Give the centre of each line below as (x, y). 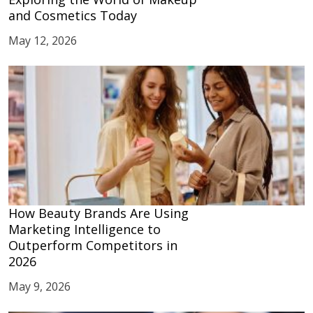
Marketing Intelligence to (85, 229)
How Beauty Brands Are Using (99, 213)
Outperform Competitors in (93, 245)
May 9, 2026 (39, 286)
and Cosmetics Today (73, 15)
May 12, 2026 (43, 41)
